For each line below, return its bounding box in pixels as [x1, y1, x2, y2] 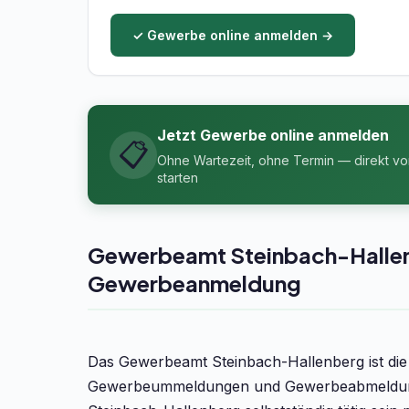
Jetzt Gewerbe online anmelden [157, 126, 389, 144]
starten [157, 170, 198, 185]
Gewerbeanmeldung [88, 269, 301, 297]
